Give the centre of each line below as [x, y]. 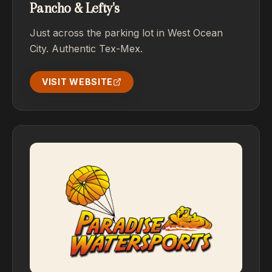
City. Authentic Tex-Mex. [86, 49]
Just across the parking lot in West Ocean [126, 33]
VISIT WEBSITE [78, 82]
